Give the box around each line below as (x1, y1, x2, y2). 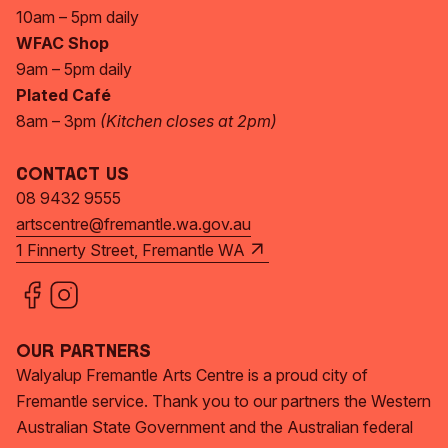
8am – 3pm (16, 111, 100, 131)
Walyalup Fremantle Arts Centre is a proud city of (16, 365, 368, 385)
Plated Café (16, 85, 111, 105)
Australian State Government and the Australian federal (16, 417, 413, 437)
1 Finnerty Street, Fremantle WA (16, 240, 245, 260)
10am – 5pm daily (16, 7, 139, 27)
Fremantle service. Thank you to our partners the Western (16, 391, 431, 411)
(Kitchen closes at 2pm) (100, 111, 277, 131)
